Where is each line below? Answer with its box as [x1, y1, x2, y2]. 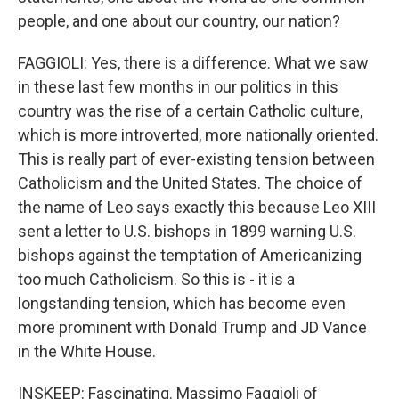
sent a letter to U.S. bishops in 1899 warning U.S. [18, 222, 356, 240]
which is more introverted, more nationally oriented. [18, 126, 379, 144]
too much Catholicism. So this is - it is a [18, 270, 295, 289]
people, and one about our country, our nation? [18, 12, 340, 30]
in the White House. [18, 342, 156, 361]
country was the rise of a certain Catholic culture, [18, 102, 362, 120]
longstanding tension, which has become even [18, 294, 346, 313]
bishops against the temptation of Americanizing [18, 246, 362, 265]
